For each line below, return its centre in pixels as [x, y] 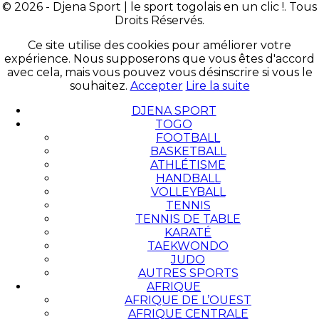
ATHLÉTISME [188, 164]
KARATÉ [188, 232]
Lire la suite [218, 85]
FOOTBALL [188, 137]
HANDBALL [188, 178]
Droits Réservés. [159, 20]
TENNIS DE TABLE [188, 219]
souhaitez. [100, 85]
